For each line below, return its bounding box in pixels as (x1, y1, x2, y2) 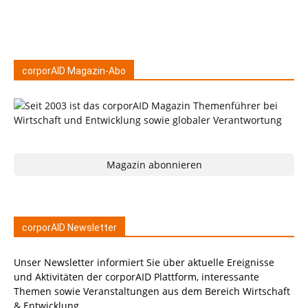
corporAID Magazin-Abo (22, 65, 126, 76)
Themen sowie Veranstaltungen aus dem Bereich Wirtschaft (14, 285, 290, 298)
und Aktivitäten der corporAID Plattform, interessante (14, 270, 259, 283)
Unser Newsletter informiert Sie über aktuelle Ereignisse (14, 256, 274, 269)
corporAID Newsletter (22, 222, 117, 233)
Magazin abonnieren (106, 158, 202, 171)
